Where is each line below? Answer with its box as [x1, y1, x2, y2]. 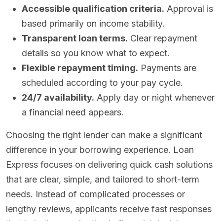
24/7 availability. [22, 92, 94, 103]
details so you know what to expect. [22, 48, 170, 59]
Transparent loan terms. [22, 33, 128, 44]
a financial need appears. [22, 107, 124, 118]
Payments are [138, 63, 196, 74]
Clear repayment [128, 33, 197, 44]
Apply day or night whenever [94, 92, 215, 103]
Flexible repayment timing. [22, 63, 138, 74]
